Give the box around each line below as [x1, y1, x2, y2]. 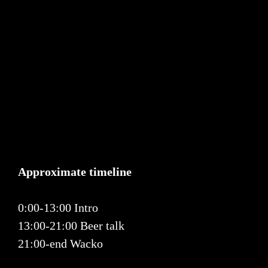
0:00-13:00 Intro [18, 201, 98, 215]
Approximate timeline [18, 165, 132, 179]
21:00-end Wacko [18, 237, 103, 251]
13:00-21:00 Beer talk [18, 219, 124, 233]
